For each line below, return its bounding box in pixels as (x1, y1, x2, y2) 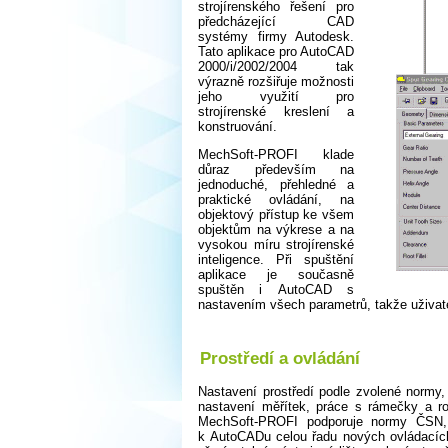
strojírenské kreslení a (198, 104, 354, 120)
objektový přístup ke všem (198, 207, 354, 223)
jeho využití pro (198, 89, 354, 105)
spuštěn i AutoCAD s (198, 282, 354, 298)
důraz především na (198, 162, 354, 178)
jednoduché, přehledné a (198, 177, 354, 193)
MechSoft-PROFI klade (198, 147, 354, 163)
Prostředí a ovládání (200, 348, 360, 369)
